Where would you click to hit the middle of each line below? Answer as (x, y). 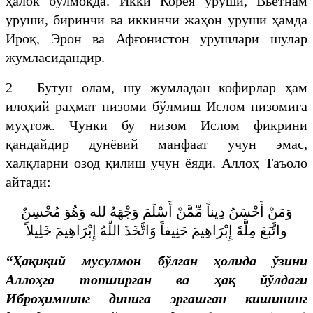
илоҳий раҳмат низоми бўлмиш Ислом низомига (156, 106)
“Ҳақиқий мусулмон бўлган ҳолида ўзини (156, 260)
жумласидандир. (55, 57)
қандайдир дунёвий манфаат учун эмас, (156, 144)
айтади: (28, 181)
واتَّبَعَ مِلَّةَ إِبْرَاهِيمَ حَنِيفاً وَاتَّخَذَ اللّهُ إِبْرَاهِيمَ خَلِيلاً (156, 230)
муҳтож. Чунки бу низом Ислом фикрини (156, 125)
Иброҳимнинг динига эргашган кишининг (156, 298)
